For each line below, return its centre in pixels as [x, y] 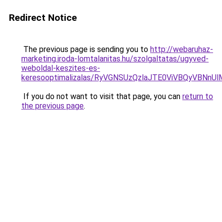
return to [198, 96]
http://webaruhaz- [182, 49]
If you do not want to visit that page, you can [102, 96]
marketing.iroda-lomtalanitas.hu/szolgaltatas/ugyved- [115, 59]
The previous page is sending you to [86, 49]
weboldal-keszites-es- [61, 68]
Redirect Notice [43, 18]
